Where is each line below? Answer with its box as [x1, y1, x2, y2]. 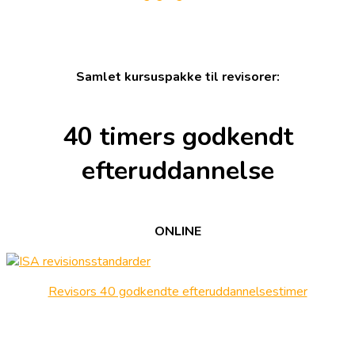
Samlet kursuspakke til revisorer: [75, 67, 280, 86]
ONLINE [154, 222, 201, 240]
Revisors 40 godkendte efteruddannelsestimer [48, 282, 307, 300]
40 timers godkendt [62, 120, 293, 155]
